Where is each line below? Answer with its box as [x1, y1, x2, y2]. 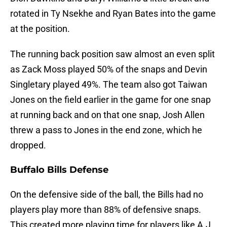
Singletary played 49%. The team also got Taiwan [10, 79, 207, 90]
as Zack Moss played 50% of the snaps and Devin [10, 64, 207, 75]
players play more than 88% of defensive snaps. [10, 204, 201, 215]
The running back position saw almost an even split [10, 49, 215, 60]
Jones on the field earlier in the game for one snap [10, 94, 211, 105]
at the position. [10, 23, 70, 34]
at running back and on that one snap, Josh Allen [10, 109, 205, 121]
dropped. [10, 140, 46, 151]
